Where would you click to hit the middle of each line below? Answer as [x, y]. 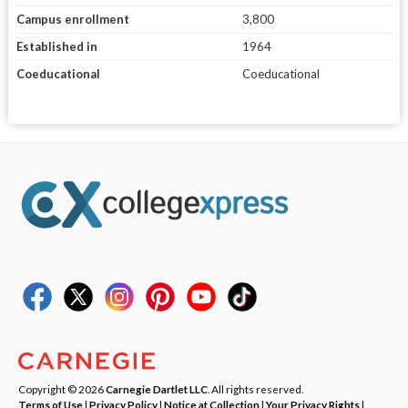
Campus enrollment [72, 20]
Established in [56, 47]
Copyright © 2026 [62, 388]
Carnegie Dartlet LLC [157, 388]
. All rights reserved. [255, 388]
